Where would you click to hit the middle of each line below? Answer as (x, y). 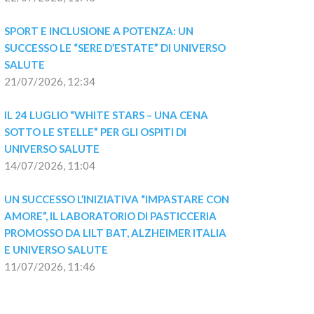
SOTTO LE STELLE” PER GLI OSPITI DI (96, 132)
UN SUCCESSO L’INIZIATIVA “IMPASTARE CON (118, 199)
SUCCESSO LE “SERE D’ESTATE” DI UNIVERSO (116, 48)
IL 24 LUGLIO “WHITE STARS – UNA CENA (107, 115)
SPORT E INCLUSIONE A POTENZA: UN (100, 31)
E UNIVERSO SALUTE (56, 250)
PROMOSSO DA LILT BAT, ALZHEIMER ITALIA (116, 233)
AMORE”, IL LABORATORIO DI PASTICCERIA (111, 216)
